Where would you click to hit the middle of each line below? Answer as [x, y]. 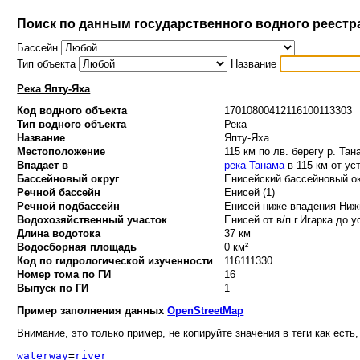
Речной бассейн [59, 193]
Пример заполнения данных [92, 310]
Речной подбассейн [69, 207]
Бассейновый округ [68, 179]
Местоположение [61, 152]
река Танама [254, 166]
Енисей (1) [249, 193]
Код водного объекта [72, 111]
